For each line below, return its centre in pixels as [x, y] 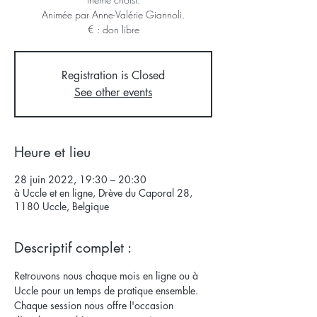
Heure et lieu [52, 152]
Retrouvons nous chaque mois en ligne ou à [108, 276]
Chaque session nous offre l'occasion [95, 305]
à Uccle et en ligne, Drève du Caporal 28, [103, 193]
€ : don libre [113, 29]
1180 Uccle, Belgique [62, 206]
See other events [113, 92]
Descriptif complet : [73, 248]
